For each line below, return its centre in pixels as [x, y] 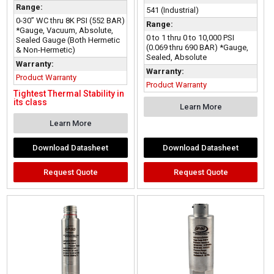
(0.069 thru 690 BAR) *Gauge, [197, 47]
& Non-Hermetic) [46, 50]
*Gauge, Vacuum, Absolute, [65, 31]
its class [31, 102]
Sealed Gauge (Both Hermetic [68, 40]
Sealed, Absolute [176, 57]
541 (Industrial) [172, 10]
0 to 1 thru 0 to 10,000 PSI [190, 37]
